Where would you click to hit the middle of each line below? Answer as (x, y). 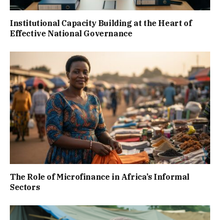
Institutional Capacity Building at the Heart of (101, 23)
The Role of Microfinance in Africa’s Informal (100, 177)
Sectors (25, 187)
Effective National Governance (71, 33)
